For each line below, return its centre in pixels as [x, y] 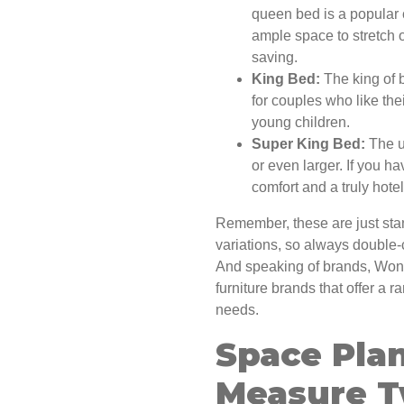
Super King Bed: [308, 144]
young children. [301, 123]
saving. [275, 58]
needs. [237, 310]
